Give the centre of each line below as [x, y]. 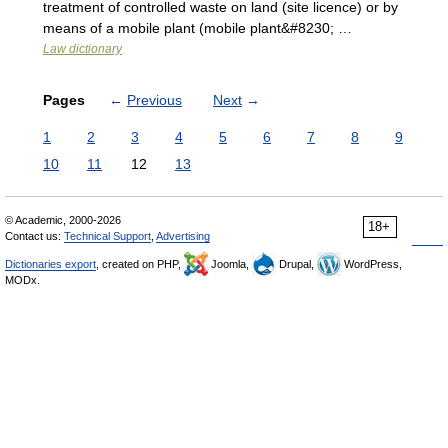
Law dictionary [82, 49]
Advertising [183, 236]
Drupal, [296, 264]
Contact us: [34, 236]
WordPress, [371, 264]
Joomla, [230, 264]
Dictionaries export [50, 264]
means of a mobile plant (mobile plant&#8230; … [197, 28]
